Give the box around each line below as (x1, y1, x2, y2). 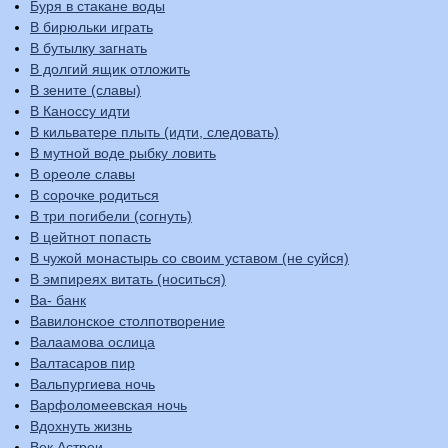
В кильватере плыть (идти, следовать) (30, 124, 279, 140)
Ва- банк (30, 292, 86, 308)
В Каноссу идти (30, 103, 130, 119)
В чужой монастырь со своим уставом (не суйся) (162, 250, 349, 266)
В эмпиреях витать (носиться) (30, 271, 226, 287)
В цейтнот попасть (30, 229, 151, 245)
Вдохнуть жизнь (30, 418, 132, 434)
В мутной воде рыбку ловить (30, 145, 216, 161)
